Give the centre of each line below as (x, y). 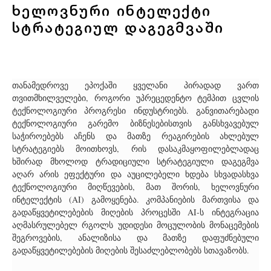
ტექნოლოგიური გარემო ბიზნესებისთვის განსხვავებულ (135, 123)
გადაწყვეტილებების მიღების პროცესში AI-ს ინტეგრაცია (135, 212)
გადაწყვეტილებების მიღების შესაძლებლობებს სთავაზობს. (131, 250)
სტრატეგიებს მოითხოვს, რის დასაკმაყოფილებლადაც (135, 149)
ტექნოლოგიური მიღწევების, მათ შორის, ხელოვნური (135, 187)
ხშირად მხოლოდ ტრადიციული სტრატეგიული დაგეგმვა (135, 162)
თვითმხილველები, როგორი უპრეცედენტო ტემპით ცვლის (135, 98)
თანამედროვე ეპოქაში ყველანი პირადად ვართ (135, 85)
